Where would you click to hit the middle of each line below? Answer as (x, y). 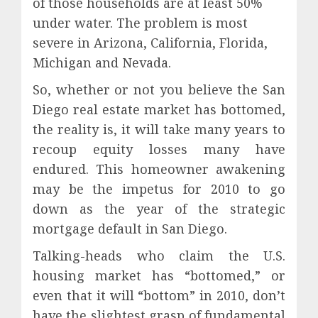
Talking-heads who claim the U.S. (159, 255)
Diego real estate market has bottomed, (159, 109)
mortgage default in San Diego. (130, 228)
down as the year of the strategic (159, 208)
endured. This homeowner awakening (159, 169)
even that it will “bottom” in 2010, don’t (159, 295)
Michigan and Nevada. (102, 62)
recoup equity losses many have (159, 149)
